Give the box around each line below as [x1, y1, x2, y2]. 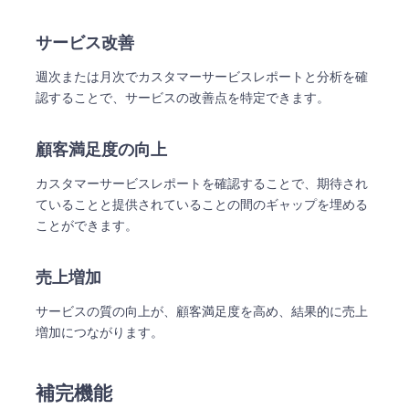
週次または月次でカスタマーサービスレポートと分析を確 [36, 68, 369, 84]
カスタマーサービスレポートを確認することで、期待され [36, 174, 369, 191]
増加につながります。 [36, 323, 164, 340]
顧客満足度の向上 [36, 138, 173, 159]
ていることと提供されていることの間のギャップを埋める [36, 195, 369, 212]
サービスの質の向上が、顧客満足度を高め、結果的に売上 [36, 302, 369, 319]
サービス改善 [36, 31, 140, 52]
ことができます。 [36, 216, 139, 233]
